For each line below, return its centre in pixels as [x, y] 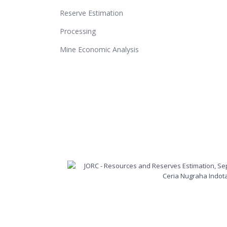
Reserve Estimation [91, 13]
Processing [78, 31]
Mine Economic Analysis [100, 49]
